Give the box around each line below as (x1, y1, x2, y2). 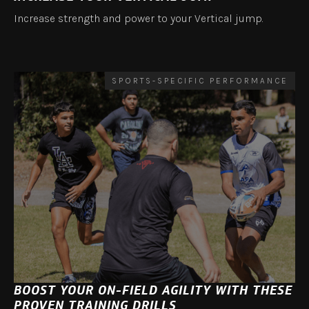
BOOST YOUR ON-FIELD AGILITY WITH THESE (14, 281, 292, 300)
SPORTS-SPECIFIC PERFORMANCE (112, 76, 288, 86)
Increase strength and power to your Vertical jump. (14, 12, 263, 26)
